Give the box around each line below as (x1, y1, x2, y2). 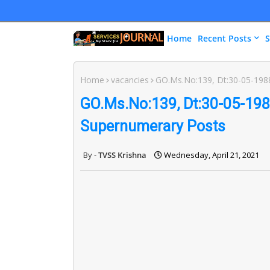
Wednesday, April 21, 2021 (164, 149, 259, 160)
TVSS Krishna (98, 149, 146, 160)
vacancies (111, 74, 149, 86)
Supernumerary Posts (80, 117, 225, 135)
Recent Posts (198, 33, 251, 44)
